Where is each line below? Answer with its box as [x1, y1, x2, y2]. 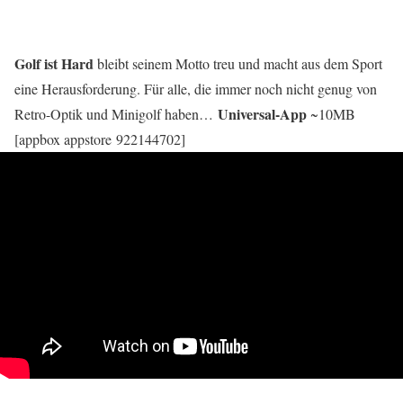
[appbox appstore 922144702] [14, 129, 185, 148]
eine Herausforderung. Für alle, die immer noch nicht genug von [14, 78, 377, 98]
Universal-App [218, 103, 307, 124]
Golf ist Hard [14, 52, 94, 74]
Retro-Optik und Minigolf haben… [14, 103, 218, 123]
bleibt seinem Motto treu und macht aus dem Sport [94, 53, 382, 73]
